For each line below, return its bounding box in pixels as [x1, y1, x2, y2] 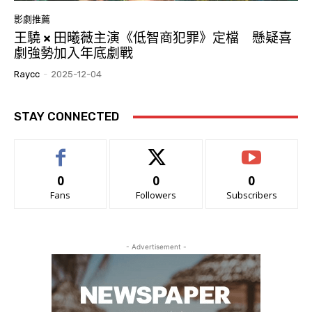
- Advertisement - [125, 242, 187, 251]
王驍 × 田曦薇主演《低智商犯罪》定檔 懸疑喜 [14, 30, 292, 47]
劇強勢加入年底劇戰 [14, 45, 133, 62]
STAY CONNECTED [14, 109, 119, 124]
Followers [135, 189, 176, 202]
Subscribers [226, 189, 277, 202]
